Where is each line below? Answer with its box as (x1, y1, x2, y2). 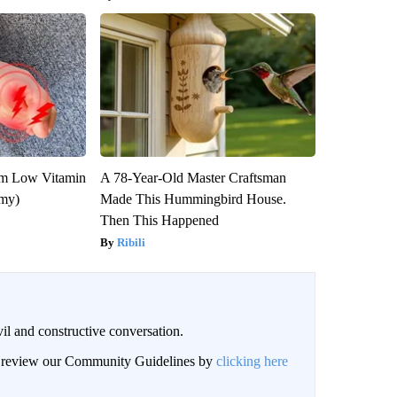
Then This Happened (99, 212, 219, 228)
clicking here (215, 353, 288, 369)
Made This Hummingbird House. (99, 191, 286, 206)
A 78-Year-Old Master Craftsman (99, 169, 286, 185)
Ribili (116, 235, 145, 249)
